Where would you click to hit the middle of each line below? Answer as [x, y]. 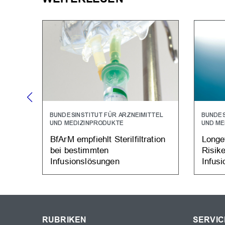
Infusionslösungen [85, 161]
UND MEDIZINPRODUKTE [87, 123]
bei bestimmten [80, 150]
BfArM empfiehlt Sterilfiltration [108, 139]
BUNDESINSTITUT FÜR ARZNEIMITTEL [107, 115]
